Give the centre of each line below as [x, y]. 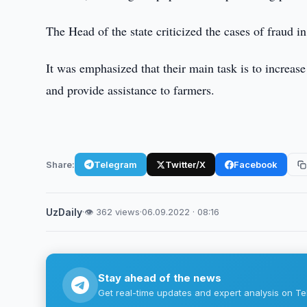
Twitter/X [186, 164]
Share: [61, 164]
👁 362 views [112, 212]
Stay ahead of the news [160, 278]
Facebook [256, 164]
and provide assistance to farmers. [131, 90]
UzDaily [64, 212]
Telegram [116, 164]
